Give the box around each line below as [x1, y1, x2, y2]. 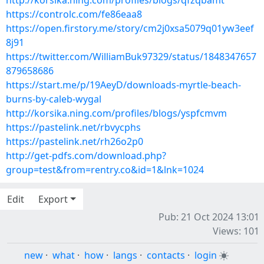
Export [38, 193, 68, 206]
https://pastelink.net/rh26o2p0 [6, 135, 143, 148]
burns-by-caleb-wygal [6, 93, 101, 105]
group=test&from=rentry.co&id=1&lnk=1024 [6, 163, 204, 176]
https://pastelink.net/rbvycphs [6, 121, 141, 134]
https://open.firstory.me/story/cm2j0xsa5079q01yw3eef [6, 22, 254, 35]
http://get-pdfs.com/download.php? [6, 149, 166, 162]
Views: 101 [213, 225, 259, 237]
